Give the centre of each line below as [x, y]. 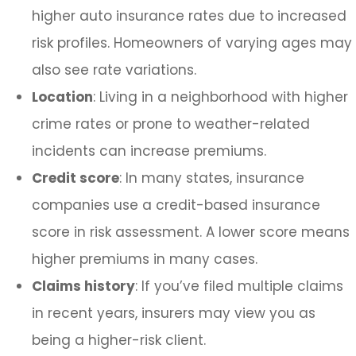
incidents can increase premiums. [149, 151]
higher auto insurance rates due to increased [189, 16]
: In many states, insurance [212, 178]
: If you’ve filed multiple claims [239, 286]
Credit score [75, 178]
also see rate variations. [114, 70]
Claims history [83, 286]
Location [62, 97]
